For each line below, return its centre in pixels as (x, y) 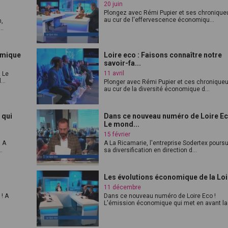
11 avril (114, 73)
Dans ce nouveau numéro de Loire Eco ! (160, 196)
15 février (117, 134)
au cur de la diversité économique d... (157, 89)
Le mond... (122, 124)
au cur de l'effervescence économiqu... (159, 20)
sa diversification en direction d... (151, 150)
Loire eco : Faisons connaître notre (163, 55)
